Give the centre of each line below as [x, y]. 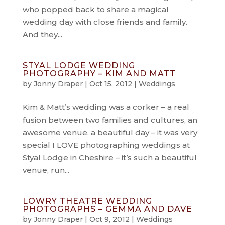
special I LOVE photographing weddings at [106, 145]
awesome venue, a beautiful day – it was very [110, 132]
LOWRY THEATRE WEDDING [87, 201]
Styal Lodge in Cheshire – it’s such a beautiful [109, 157]
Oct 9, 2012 [109, 219]
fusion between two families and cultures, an [110, 120]
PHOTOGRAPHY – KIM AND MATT [99, 74]
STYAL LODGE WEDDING [79, 66]
